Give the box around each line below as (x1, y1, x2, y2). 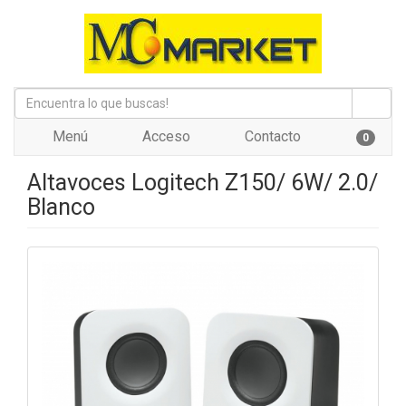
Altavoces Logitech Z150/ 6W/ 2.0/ (27, 169, 378, 196)
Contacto (241, 128, 301, 145)
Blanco (27, 194, 95, 220)
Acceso (139, 128, 190, 145)
